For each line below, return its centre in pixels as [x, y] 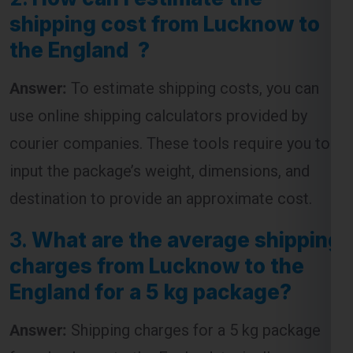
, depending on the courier [254, 319]
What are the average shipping [186, 173]
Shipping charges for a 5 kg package [194, 264]
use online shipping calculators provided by [158, 49]
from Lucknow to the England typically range [165, 291]
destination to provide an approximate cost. [161, 132]
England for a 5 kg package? [150, 225]
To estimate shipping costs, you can [193, 22]
